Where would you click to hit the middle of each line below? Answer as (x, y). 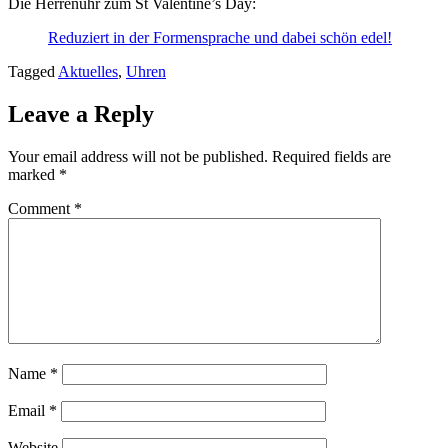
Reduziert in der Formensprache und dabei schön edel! (220, 37)
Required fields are (331, 156)
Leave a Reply (81, 113)
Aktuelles (88, 71)
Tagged (33, 71)
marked (33, 174)
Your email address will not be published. (138, 156)
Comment (41, 208)
